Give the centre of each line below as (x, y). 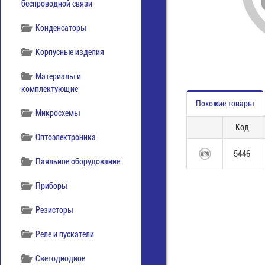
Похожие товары (225, 104)
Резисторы (55, 210)
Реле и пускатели (65, 234)
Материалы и (59, 76)
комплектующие (50, 89)
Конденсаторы (61, 28)
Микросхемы (58, 113)
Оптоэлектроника (66, 137)
